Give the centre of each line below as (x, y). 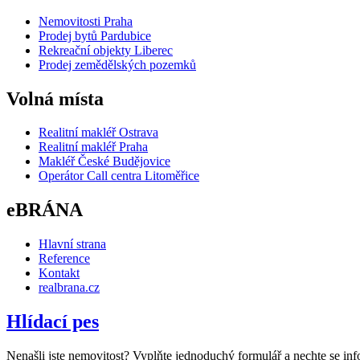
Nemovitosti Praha (86, 21)
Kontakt (59, 273)
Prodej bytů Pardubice (95, 35)
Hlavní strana (72, 244)
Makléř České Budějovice (104, 162)
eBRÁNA (45, 210)
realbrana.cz (69, 288)
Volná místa (55, 98)
